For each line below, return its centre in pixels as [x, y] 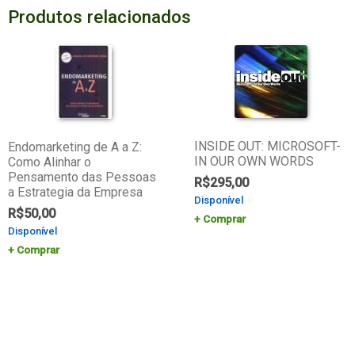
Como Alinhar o [49, 162]
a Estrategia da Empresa [75, 193]
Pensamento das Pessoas [82, 177]
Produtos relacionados [99, 16]
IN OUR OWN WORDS [254, 162]
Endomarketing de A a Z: [74, 147]
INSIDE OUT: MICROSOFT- [268, 147]
